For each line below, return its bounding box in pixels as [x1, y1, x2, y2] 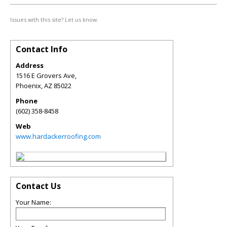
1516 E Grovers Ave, [16, 71, 77, 80]
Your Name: [16, 198, 51, 207]
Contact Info [16, 44, 67, 55]
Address [16, 61, 44, 70]
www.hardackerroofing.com [16, 132, 101, 141]
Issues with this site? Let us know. [10, 16, 98, 23]
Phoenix [16, 81, 41, 90]
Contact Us [16, 180, 61, 192]
